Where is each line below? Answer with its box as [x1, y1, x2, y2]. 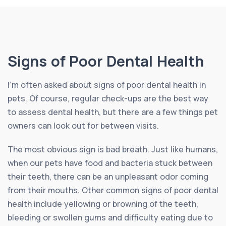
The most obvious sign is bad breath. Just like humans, [8, 143, 218, 155]
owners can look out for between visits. [8, 120, 159, 131]
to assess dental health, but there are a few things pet [8, 106, 218, 118]
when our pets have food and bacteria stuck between [8, 157, 212, 168]
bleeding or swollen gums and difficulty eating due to [8, 211, 213, 223]
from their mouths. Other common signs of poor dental [8, 184, 218, 196]
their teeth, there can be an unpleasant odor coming [8, 171, 208, 182]
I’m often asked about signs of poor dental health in [8, 79, 206, 90]
